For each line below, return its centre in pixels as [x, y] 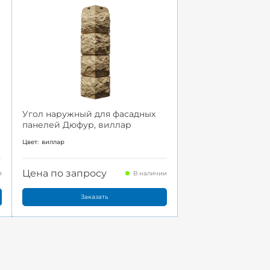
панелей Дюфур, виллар [77, 125]
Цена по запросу [64, 173]
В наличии [150, 173]
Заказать [94, 196]
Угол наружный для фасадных [89, 114]
